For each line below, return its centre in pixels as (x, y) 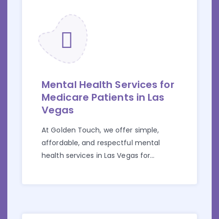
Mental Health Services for (108, 85)
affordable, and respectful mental (101, 143)
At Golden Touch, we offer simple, (100, 130)
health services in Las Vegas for (96, 156)
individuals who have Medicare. (95, 168)
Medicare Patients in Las (103, 98)
